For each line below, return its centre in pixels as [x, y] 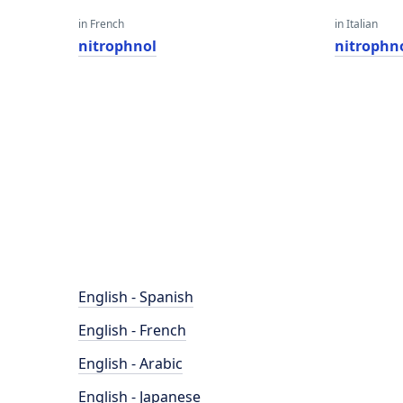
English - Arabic [130, 363]
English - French [132, 330]
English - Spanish [136, 297]
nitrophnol [117, 46]
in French [101, 24]
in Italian [357, 24]
